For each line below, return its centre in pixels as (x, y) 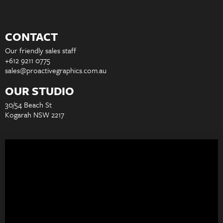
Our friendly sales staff (41, 51)
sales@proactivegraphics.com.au (56, 70)
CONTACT (31, 37)
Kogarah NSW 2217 (35, 115)
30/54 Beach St (28, 105)
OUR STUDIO (40, 91)
